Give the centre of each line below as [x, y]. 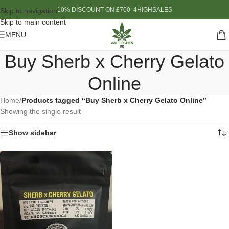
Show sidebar [32, 133]
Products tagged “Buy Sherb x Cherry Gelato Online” [114, 100]
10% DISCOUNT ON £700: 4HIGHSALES [114, 10]
